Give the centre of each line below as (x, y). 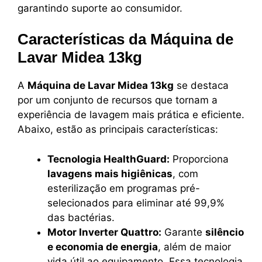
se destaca (201, 86)
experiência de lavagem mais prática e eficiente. (131, 115)
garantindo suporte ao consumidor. (100, 8)
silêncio (225, 232)
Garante (183, 232)
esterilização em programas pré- (124, 188)
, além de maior (194, 247)
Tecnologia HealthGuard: (108, 159)
